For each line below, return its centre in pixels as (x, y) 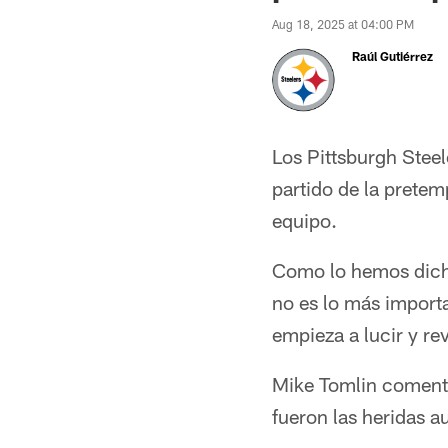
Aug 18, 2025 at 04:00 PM (343, 24)
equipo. (304, 220)
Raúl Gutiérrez (392, 56)
